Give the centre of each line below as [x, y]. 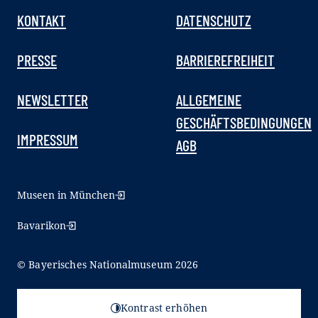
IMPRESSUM [48, 139]
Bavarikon [42, 226]
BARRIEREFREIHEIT [225, 60]
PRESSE [37, 60]
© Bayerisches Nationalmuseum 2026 [108, 265]
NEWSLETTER [53, 100]
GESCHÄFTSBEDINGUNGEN [244, 122]
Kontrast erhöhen [164, 308]
